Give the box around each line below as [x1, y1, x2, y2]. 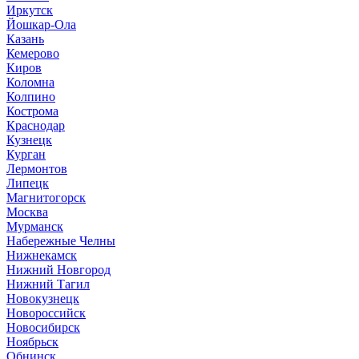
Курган [6, 147, 46, 161]
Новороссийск [6, 305, 86, 320]
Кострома [6, 103, 58, 118]
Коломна [6, 75, 54, 89]
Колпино [6, 89, 55, 103]
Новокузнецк [6, 291, 79, 305]
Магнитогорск [6, 190, 86, 204]
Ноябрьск [6, 334, 58, 349]
